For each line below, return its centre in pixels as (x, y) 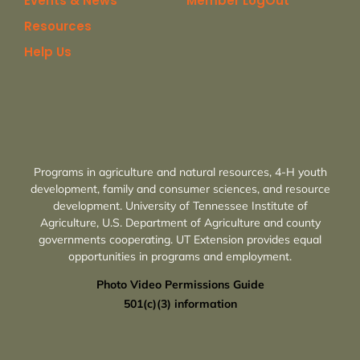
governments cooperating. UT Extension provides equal (180, 240)
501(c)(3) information (180, 304)
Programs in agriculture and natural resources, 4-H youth (180, 172)
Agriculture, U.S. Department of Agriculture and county (180, 223)
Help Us (47, 52)
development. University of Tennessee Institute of (180, 206)
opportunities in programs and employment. (180, 257)
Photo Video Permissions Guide (180, 285)
